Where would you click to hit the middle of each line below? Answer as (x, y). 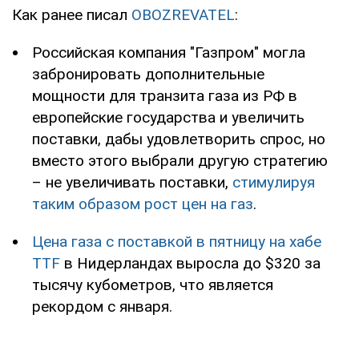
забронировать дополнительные (148, 74)
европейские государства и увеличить (168, 117)
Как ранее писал (72, 14)
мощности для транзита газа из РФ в (165, 95)
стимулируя (274, 182)
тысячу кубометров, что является (153, 284)
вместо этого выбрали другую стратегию (180, 160)
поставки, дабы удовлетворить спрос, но (179, 139)
